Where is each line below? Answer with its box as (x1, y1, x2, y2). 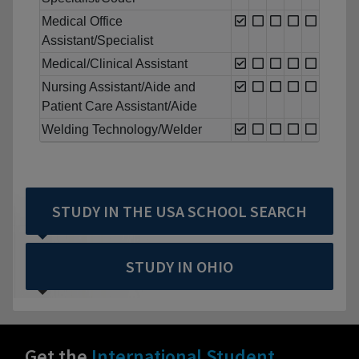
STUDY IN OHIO (126, 256, 233, 277)
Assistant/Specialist (42, 34, 153, 48)
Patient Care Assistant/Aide (42, 99, 197, 114)
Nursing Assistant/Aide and (42, 80, 196, 95)
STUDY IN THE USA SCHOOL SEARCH (52, 201, 307, 222)
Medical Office (42, 14, 123, 29)
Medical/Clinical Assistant (42, 57, 188, 71)
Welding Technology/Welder (42, 123, 202, 137)
